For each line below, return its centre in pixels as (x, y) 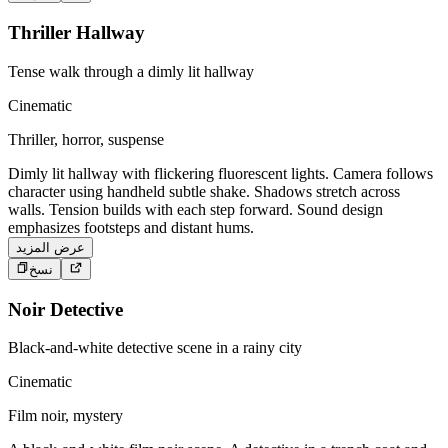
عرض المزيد (50, 247)
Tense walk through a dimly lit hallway (131, 71)
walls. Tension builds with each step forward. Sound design (195, 209)
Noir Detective (65, 309)
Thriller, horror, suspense (86, 139)
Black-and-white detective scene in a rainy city (155, 348)
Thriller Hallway (76, 32)
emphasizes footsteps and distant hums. (131, 227)
